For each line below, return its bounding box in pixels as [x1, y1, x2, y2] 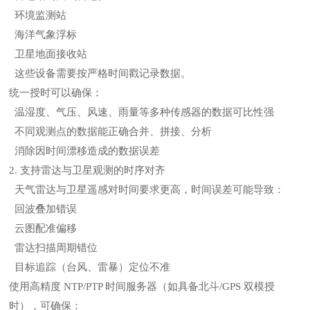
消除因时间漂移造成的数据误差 [9, 145, 161, 156]
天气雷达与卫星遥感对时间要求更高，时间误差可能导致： [9, 184, 285, 195]
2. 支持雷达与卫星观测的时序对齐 [9, 165, 166, 176]
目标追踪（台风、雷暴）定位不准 [9, 262, 171, 273]
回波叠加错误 [9, 203, 77, 215]
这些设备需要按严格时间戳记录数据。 [9, 68, 192, 79]
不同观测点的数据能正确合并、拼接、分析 [9, 126, 212, 137]
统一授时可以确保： [9, 87, 103, 98]
